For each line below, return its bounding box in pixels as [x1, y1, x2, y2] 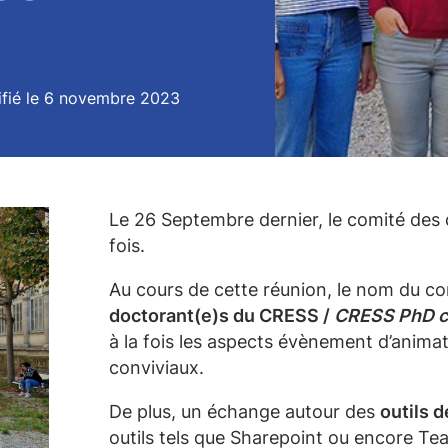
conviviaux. [109, 357, 204, 378]
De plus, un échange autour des [109, 401, 380, 422]
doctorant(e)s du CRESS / [109, 305, 334, 326]
